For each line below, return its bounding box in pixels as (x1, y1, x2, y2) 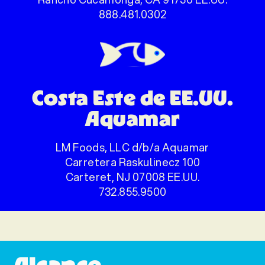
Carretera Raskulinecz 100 (64, 154, 201, 170)
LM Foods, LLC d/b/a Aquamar (56, 140, 209, 156)
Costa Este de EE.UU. (32, 86, 233, 109)
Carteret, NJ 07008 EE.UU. (65, 169, 200, 185)
